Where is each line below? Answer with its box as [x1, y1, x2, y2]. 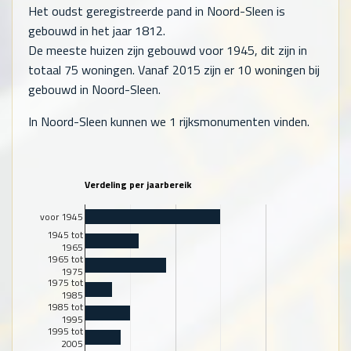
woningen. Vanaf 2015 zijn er [78, 60, 237, 80]
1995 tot [47, 324, 83, 339]
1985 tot [47, 299, 83, 315]
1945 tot [47, 227, 83, 243]
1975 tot [47, 275, 83, 291]
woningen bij [251, 60, 320, 80]
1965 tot [47, 251, 83, 266]
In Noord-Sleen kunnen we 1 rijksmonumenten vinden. [28, 112, 309, 132]
